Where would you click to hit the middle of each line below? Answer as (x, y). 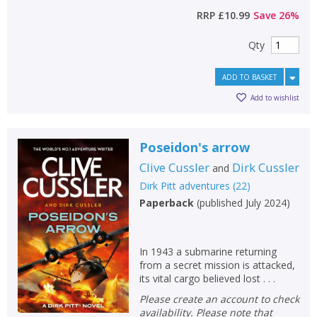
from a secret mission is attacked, (217, 265)
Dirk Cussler (265, 167)
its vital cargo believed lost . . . (207, 278)
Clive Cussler (174, 167)
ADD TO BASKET (249, 77)
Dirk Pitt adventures (184, 185)
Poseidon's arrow (194, 147)
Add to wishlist (275, 98)
